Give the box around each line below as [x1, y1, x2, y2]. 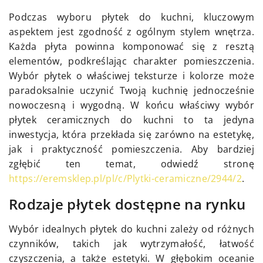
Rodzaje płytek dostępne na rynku [9, 194, 246, 214]
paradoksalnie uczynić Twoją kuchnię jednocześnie [9, 84, 254, 97]
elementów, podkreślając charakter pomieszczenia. [9, 55, 254, 68]
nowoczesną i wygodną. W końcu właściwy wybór [9, 99, 254, 112]
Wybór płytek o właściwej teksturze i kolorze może [9, 69, 254, 83]
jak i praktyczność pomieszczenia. [9, 143, 191, 156]
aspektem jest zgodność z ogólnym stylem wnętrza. [9, 25, 254, 39]
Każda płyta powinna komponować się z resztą [9, 40, 254, 53]
